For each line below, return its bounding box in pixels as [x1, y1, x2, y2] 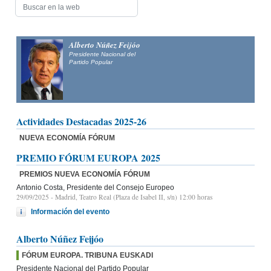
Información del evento [31, 207, 109, 215]
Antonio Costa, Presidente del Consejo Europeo [16, 183, 174, 192]
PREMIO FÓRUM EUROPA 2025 [16, 150, 160, 165]
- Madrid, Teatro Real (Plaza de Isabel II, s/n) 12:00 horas [49, 192, 212, 201]
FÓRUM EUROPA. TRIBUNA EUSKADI [22, 250, 153, 260]
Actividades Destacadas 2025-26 [16, 114, 146, 128]
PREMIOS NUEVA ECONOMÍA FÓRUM [19, 169, 150, 178]
